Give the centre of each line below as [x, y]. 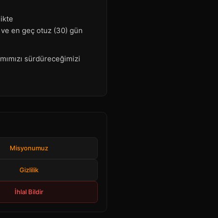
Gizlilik [29, 170]
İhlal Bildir [29, 192]
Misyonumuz [29, 148]
